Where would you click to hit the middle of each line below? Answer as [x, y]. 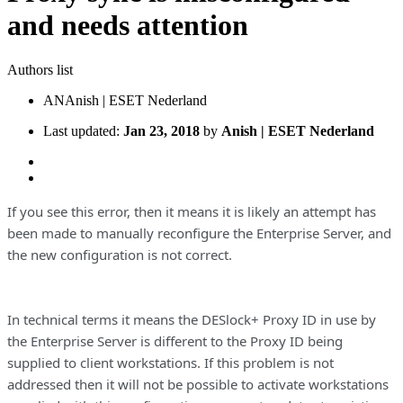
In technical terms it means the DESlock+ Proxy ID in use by [192, 319]
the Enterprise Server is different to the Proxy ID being [175, 340]
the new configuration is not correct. [120, 254]
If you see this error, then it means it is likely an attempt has [192, 211]
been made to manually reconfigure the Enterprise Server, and [199, 233]
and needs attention [128, 26]
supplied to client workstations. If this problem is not [170, 362]
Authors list [40, 69]
